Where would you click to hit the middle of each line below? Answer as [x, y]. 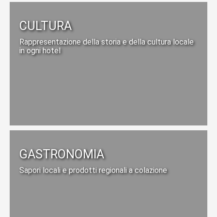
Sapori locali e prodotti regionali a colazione [93, 170]
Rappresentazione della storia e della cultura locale [107, 42]
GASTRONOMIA [62, 154]
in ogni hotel [40, 50]
